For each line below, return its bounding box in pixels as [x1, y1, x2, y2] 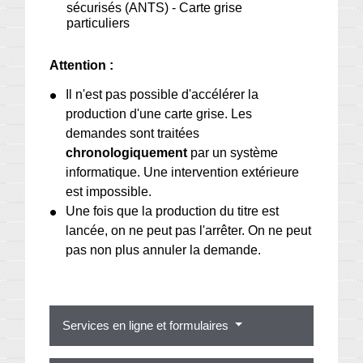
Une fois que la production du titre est [66, 203, 280, 218]
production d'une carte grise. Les [66, 106, 253, 121]
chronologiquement [66, 145, 188, 160]
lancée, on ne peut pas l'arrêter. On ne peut [66, 223, 312, 237]
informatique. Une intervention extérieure [66, 164, 300, 179]
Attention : [49, 58, 114, 73]
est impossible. [66, 184, 152, 199]
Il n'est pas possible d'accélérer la [66, 87, 259, 101]
